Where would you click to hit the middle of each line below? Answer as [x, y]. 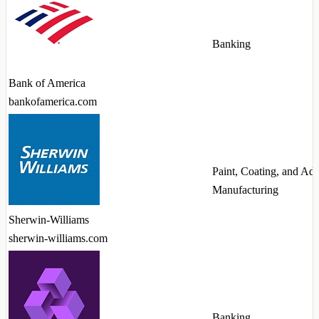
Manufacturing [245, 190]
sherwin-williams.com [58, 239]
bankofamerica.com [53, 102]
